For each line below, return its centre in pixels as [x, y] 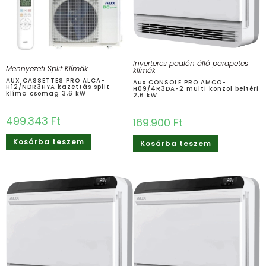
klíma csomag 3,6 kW [46, 93]
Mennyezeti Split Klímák [47, 68]
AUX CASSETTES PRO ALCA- [56, 80]
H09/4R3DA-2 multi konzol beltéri [196, 88]
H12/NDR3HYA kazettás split [58, 87]
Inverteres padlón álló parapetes [191, 63]
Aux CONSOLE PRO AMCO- [180, 82]
